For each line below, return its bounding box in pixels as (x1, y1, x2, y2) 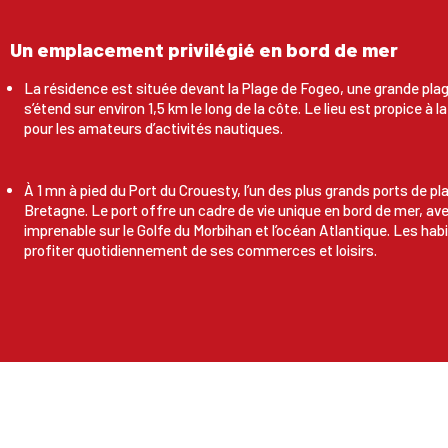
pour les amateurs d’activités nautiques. (24, 119, 283, 138)
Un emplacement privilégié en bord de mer (10, 37, 398, 62)
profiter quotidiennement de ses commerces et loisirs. (24, 241, 377, 260)
